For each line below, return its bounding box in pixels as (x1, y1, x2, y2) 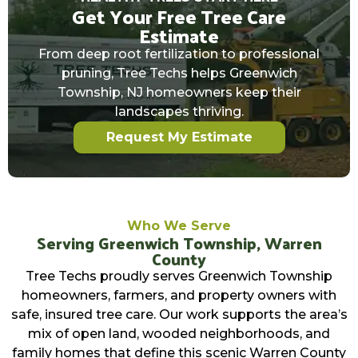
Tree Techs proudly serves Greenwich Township (26, 268, 332, 284)
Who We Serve (127, 218, 231, 234)
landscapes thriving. (114, 104, 244, 120)
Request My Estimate (105, 129, 253, 145)
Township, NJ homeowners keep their (57, 85, 301, 101)
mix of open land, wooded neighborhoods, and (28, 326, 330, 342)
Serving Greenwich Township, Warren (36, 229, 322, 258)
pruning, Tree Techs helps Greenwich (61, 66, 297, 82)
